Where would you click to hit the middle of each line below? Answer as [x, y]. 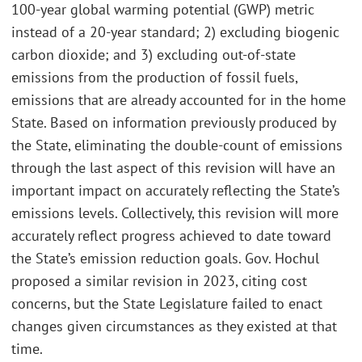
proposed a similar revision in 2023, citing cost [159, 280]
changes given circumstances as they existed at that [174, 326]
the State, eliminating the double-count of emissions [177, 145]
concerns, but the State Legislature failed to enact [167, 303]
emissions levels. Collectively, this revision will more [175, 213]
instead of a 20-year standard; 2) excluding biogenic [175, 32]
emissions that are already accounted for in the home [179, 99]
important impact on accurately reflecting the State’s [176, 190]
